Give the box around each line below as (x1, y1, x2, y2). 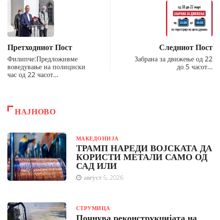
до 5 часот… (177, 61, 213, 71)
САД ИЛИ (76, 159, 117, 171)
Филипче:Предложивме (7, 54, 78, 63)
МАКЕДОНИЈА (76, 134, 119, 142)
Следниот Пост (159, 41, 213, 53)
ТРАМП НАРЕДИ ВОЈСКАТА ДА (76, 141, 212, 154)
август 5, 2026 (82, 172, 123, 182)
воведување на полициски (7, 61, 85, 71)
